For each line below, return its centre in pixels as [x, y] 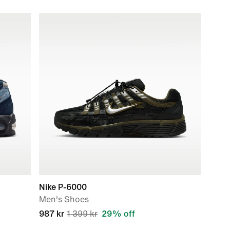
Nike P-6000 [63, 187]
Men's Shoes [64, 199]
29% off [118, 214]
